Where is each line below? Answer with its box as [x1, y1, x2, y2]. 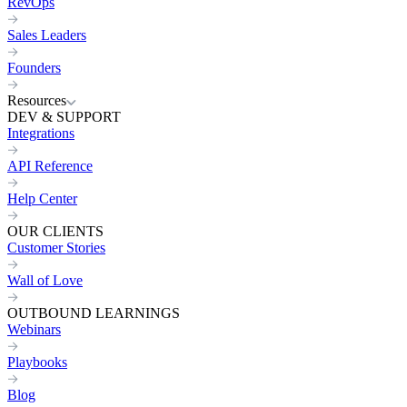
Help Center [7, 191, 77, 206]
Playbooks [7, 354, 67, 370]
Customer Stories [7, 240, 105, 255]
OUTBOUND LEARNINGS [7, 305, 180, 321]
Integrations [7, 125, 74, 141]
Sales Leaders [7, 27, 86, 43]
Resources [7, 93, 66, 108]
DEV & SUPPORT [7, 109, 121, 124]
